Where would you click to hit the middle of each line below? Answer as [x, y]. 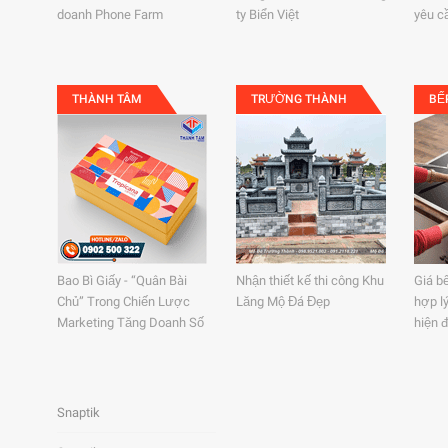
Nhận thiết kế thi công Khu [309, 280]
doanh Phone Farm [110, 14]
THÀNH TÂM [107, 99]
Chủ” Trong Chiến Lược [123, 301]
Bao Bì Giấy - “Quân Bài [122, 280]
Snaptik [78, 412]
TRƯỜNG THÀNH [298, 99]
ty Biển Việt [267, 14]
